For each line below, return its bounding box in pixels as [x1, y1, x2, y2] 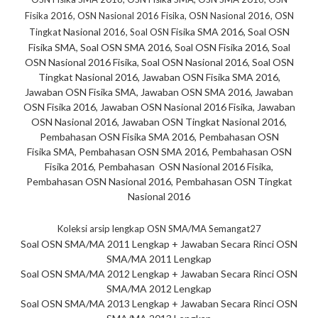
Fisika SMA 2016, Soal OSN [170, 26, 290, 38]
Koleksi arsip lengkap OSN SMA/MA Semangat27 [57, 223, 261, 235]
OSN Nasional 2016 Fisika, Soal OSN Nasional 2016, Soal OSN [24, 56, 294, 69]
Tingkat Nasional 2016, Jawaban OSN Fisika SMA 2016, [38, 71, 280, 84]
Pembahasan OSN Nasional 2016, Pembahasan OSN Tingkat [26, 175, 292, 188]
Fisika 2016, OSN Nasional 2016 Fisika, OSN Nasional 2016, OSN [24, 10, 294, 22]
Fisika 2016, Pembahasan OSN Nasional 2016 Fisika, [45, 160, 273, 173]
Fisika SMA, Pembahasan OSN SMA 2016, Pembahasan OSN [26, 146, 292, 158]
